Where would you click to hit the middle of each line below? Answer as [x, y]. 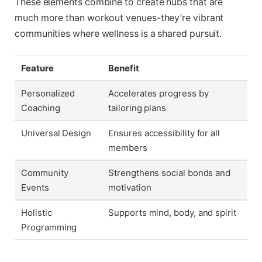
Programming [49, 227]
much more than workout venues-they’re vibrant [119, 18]
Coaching [41, 108]
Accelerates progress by [158, 94]
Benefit [124, 68]
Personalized [48, 94]
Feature [37, 68]
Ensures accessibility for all [164, 133]
